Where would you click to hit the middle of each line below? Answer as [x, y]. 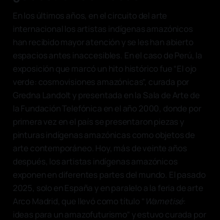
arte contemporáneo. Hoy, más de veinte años [100, 148]
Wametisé [164, 201]
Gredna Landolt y [44, 95]
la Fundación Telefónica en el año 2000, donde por [107, 108]
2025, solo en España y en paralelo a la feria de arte [108, 188]
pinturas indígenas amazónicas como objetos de [104, 135]
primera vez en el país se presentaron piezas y [98, 121]
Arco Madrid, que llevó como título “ [79, 201]
